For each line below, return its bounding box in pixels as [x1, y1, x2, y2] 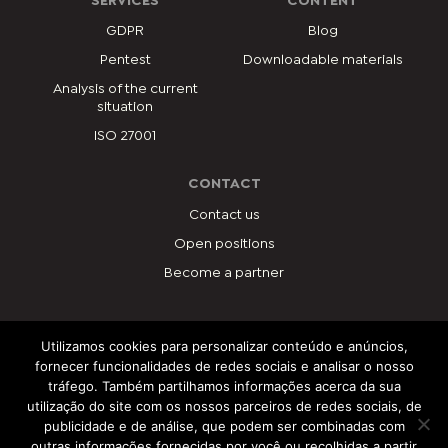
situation [97, 101, 154, 114]
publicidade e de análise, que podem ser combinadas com [43, 418, 405, 434]
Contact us [188, 208, 260, 221]
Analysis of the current [52, 83, 198, 96]
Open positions [173, 237, 275, 250]
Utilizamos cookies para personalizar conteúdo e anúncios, [40, 338, 408, 354]
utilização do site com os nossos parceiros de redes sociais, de [26, 398, 422, 414]
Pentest [99, 53, 151, 66]
